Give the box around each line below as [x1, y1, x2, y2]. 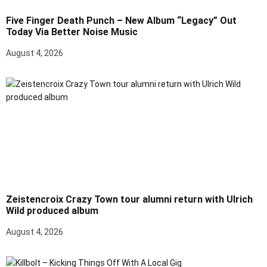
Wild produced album [6, 205, 98, 216]
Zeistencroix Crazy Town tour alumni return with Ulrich [6, 194, 253, 205]
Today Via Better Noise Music [6, 26, 138, 38]
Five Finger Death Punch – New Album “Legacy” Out [6, 15, 237, 26]
